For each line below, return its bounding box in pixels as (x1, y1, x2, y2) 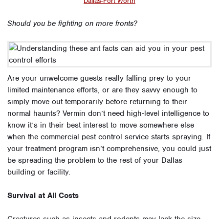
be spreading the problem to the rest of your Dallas (7, 155, 182, 165)
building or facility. (7, 167, 70, 177)
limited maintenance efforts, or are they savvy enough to (7, 85, 197, 95)
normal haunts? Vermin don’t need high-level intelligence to (7, 109, 209, 118)
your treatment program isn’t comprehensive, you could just (7, 144, 211, 153)
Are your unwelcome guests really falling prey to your (7, 73, 191, 83)
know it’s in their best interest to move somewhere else (7, 120, 194, 130)
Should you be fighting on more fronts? (7, 19, 137, 28)
